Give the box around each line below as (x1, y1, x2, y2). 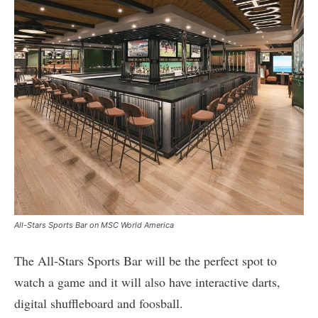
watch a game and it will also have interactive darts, (14, 273, 280, 290)
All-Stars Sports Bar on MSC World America (14, 219, 174, 230)
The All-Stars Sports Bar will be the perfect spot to (14, 251, 277, 269)
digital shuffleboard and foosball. (14, 294, 183, 312)
